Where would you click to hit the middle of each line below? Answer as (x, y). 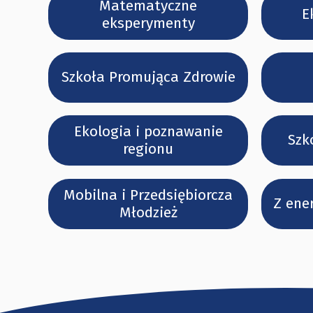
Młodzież (148, 212)
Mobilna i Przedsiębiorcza (148, 195)
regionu (148, 149)
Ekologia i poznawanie (148, 132)
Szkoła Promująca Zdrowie (148, 77)
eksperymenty (148, 23)
